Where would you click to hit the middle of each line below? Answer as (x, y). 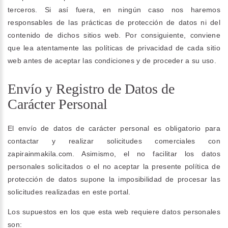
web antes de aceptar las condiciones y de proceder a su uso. (112, 61)
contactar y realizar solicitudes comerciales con (114, 141)
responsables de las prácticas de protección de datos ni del (114, 22)
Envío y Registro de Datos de (91, 89)
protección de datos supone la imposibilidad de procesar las (114, 179)
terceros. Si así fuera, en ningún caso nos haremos (114, 10)
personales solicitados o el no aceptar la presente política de (114, 166)
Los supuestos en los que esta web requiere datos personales (114, 212)
